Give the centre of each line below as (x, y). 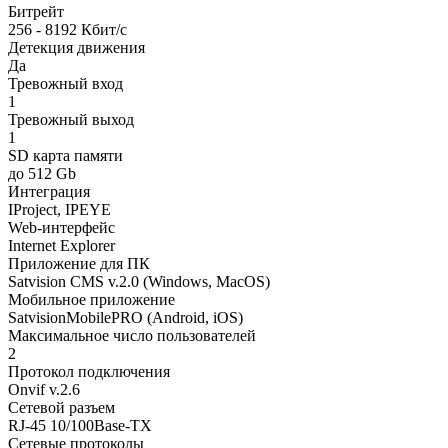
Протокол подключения (89, 371)
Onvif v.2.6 (44, 389)
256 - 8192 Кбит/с (67, 29)
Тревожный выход (71, 119)
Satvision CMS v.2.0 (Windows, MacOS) (139, 281)
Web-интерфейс (61, 227)
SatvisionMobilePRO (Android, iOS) (125, 317)
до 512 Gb (42, 173)
